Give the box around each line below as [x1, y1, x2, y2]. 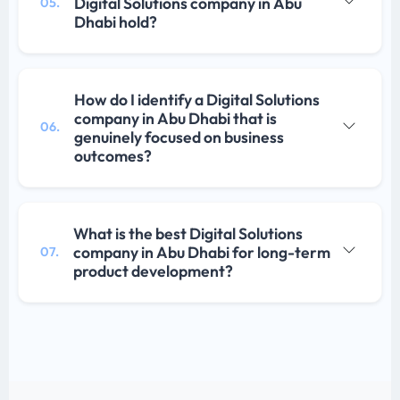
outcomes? [74, 145, 152, 166]
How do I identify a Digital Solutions [74, 88, 320, 110]
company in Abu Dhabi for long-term [73, 241, 330, 262]
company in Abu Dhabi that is [74, 107, 277, 129]
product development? [73, 260, 233, 281]
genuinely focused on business [74, 126, 284, 147]
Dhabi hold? [74, 11, 157, 32]
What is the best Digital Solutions [73, 222, 303, 244]
